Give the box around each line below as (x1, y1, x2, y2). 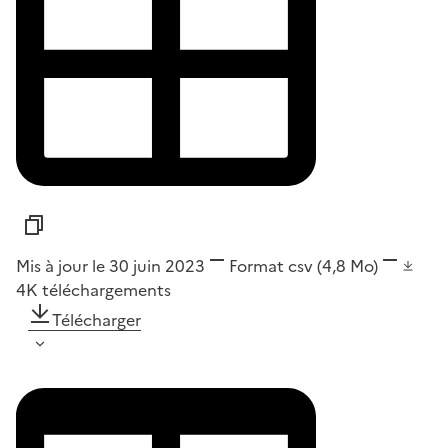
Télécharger (52, 307, 141, 332)
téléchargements (42, 277, 171, 302)
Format (229, 253, 284, 278)
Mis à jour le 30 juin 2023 (16, 253, 205, 278)
